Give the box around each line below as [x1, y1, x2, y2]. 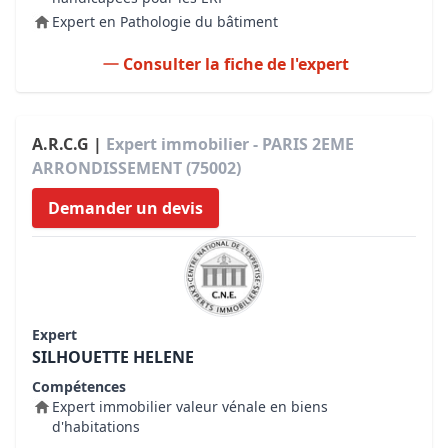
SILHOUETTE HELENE [32, 346, 194, 368]
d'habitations [52, 417, 140, 436]
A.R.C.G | [32, 133, 106, 155]
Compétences [32, 377, 126, 396]
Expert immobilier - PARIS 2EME [106, 133, 354, 155]
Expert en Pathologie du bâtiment [52, 12, 278, 31]
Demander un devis [48, 197, 203, 219]
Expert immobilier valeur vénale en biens [52, 397, 328, 416]
